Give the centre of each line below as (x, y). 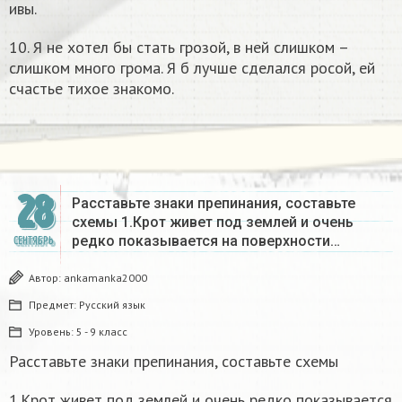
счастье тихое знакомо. (92, 89)
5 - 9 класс (102, 332)
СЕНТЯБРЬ (33, 241)
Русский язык (112, 305)
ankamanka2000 (105, 278)
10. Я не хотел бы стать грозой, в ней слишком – (179, 48)
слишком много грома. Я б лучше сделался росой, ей (192, 68)
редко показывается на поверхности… (206, 241)
